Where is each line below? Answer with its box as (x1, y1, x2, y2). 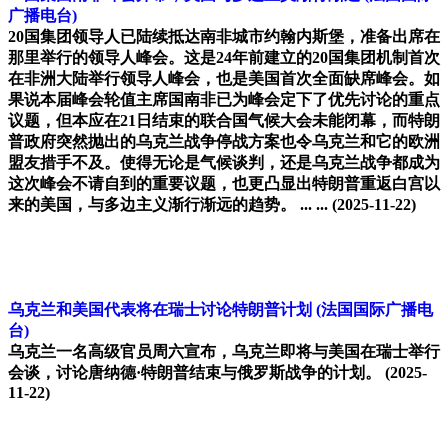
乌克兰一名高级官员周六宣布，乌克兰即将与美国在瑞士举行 (8, 343, 440, 361)
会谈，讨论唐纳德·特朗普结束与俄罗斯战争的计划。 (8, 364, 385, 382)
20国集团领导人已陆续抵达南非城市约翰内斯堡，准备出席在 (8, 28, 440, 46)
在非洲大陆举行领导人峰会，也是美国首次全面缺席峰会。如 (8, 70, 440, 88)
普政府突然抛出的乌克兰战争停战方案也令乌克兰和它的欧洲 (8, 133, 440, 151)
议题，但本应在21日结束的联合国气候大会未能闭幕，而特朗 (8, 112, 440, 130)
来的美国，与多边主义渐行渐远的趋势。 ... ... (8, 196, 328, 214)
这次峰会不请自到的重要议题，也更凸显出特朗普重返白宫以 (8, 175, 440, 193)
